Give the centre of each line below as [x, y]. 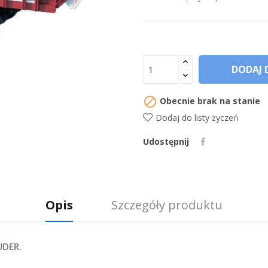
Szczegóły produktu [167, 205]
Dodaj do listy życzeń [197, 118]
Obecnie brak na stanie [209, 100]
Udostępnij [166, 141]
